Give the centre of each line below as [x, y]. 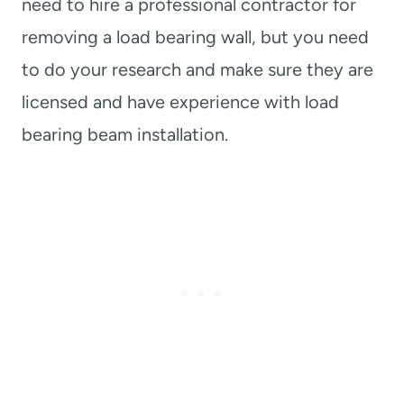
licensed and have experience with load [180, 101]
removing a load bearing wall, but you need [195, 37]
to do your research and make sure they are [197, 69]
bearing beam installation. [125, 134]
